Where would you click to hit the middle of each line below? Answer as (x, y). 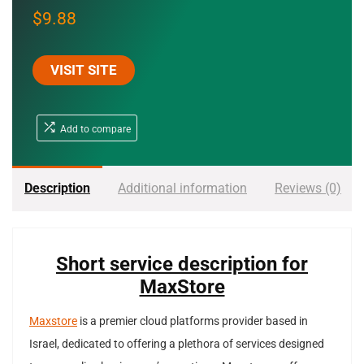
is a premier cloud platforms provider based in (193, 321)
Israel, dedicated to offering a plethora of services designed (177, 344)
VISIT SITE (84, 69)
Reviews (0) (308, 188)
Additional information (182, 188)
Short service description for (182, 264)
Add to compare (95, 129)
